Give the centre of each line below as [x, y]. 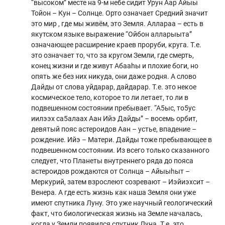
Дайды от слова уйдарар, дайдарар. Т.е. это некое [114, 87]
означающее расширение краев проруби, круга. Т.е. [117, 44]
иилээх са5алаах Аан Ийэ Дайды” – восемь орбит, [115, 118]
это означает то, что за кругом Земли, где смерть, [113, 55]
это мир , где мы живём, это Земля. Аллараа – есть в [118, 23]
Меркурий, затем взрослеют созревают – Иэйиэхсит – [121, 182]
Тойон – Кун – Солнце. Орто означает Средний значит [120, 13]
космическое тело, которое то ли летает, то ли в [110, 97]
